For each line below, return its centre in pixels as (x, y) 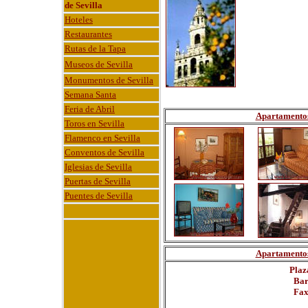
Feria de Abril (90, 109)
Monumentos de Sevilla (109, 80)
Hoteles (79, 20)
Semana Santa (90, 95)
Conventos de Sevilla (104, 152)
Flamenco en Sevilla (102, 138)
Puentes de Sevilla (99, 196)
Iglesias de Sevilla (98, 167)
